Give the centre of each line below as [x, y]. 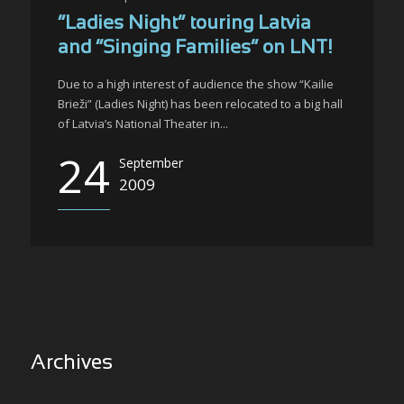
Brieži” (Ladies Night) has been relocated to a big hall [200, 104]
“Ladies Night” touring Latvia [184, 24]
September [151, 163]
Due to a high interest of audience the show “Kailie [196, 84]
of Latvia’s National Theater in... [143, 124]
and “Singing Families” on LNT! [195, 48]
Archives [72, 363]
